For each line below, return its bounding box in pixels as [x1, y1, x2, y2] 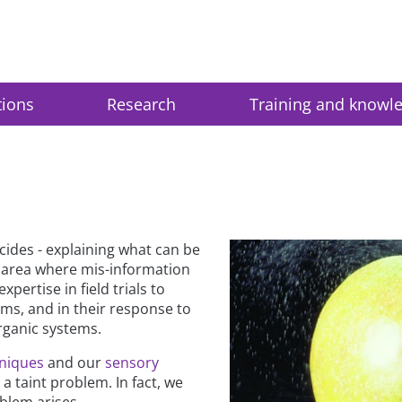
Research [107, 92, 177, 115]
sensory [105, 352, 160, 372]
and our [44, 352, 106, 372]
